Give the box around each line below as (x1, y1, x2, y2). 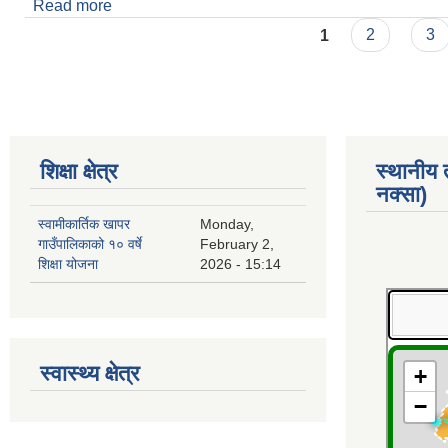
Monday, (200, 216, 254, 233)
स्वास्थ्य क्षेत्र (40, 361, 140, 387)
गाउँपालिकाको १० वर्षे (38, 236, 142, 253)
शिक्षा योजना (38, 256, 98, 273)
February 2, (200, 236, 274, 253)
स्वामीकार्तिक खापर (38, 216, 130, 233)
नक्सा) (376, 182, 427, 208)
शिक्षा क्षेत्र (40, 159, 118, 185)
